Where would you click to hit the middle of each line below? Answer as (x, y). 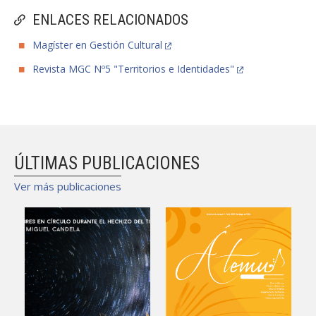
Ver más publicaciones (68, 186)
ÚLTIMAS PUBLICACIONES (107, 163)
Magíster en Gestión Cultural (97, 45)
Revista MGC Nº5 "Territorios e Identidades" (133, 69)
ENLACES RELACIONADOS (110, 20)
